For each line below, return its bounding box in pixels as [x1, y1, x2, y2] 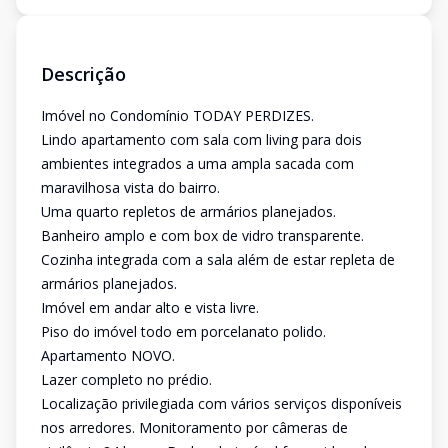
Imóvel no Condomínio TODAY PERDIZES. [41, 106, 314, 125]
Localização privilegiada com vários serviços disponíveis [41, 394, 402, 413]
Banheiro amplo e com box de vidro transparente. [41, 226, 364, 245]
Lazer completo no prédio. [41, 370, 212, 389]
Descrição [41, 62, 126, 86]
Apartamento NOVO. [41, 346, 175, 365]
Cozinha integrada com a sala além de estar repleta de [41, 250, 395, 269]
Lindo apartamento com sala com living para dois [41, 130, 362, 149]
